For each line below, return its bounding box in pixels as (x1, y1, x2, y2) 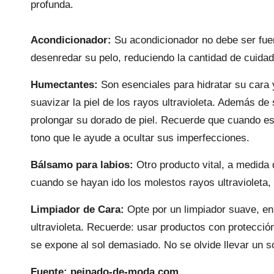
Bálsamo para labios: (31, 158, 133, 171)
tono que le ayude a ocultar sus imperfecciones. (31, 131, 250, 144)
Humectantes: (31, 78, 98, 91)
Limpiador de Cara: (31, 203, 124, 215)
